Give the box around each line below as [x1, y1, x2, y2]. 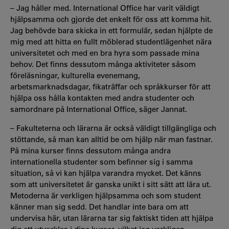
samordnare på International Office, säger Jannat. [10, 104, 189, 114]
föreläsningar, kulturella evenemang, [10, 70, 140, 80]
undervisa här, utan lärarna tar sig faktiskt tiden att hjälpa [10, 213, 213, 223]
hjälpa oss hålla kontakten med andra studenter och [10, 93, 194, 103]
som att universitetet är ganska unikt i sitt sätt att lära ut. [10, 179, 211, 189]
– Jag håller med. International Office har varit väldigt [10, 3, 199, 13]
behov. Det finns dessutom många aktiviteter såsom [10, 59, 196, 69]
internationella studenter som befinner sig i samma [10, 156, 193, 167]
